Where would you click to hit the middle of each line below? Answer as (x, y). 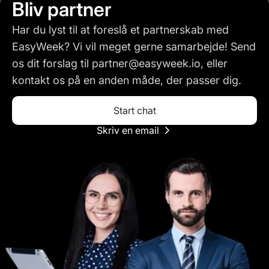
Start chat (134, 111)
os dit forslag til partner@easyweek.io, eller (120, 64)
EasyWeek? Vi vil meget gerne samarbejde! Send (134, 47)
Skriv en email (128, 131)
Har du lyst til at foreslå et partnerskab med (120, 30)
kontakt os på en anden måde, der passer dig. (127, 80)
